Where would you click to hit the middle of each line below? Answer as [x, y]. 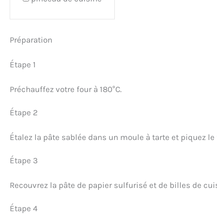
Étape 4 [24, 208]
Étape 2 [24, 112]
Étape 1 [23, 64]
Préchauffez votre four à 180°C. [66, 89]
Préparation [31, 39]
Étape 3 [24, 160]
